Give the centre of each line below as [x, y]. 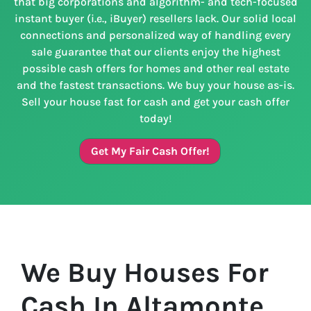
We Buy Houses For [145, 272]
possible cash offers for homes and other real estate [155, 68]
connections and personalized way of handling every [155, 35]
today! [155, 118]
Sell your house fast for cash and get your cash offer [155, 101]
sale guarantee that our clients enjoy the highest [155, 51]
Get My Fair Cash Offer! [150, 151]
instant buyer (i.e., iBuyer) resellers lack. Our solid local [155, 18]
